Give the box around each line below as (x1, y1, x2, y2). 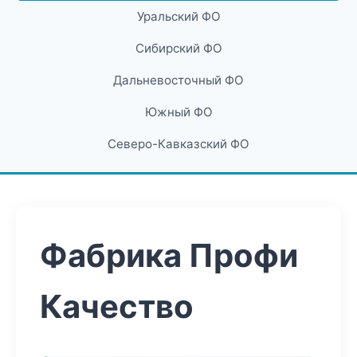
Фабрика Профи (40, 236, 298, 275)
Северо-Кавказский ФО (108, 136, 249, 151)
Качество (40, 287, 194, 326)
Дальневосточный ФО (113, 73, 244, 88)
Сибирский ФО (135, 41, 222, 56)
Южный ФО (144, 104, 213, 120)
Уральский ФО (136, 9, 221, 24)
